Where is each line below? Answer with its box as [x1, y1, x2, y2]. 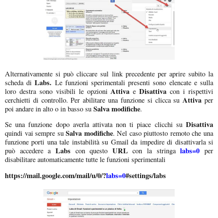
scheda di [5, 77, 35, 87]
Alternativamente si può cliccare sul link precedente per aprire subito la [5, 69, 213, 78]
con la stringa [132, 146, 181, 156]
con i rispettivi [166, 86, 214, 96]
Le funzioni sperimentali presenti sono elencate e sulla [54, 77, 214, 87]
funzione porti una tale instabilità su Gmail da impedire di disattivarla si [5, 137, 213, 147]
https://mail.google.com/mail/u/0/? [5, 170, 106, 181]
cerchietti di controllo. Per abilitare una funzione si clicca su [5, 95, 180, 105]
